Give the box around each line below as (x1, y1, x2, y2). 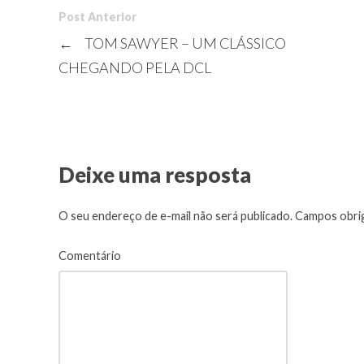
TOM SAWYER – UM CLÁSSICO (81, 33, 286, 52)
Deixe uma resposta (58, 162, 251, 187)
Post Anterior (58, 10, 136, 24)
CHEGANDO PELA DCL (58, 58, 211, 76)
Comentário (58, 249, 121, 263)
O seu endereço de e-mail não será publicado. (58, 208, 292, 223)
